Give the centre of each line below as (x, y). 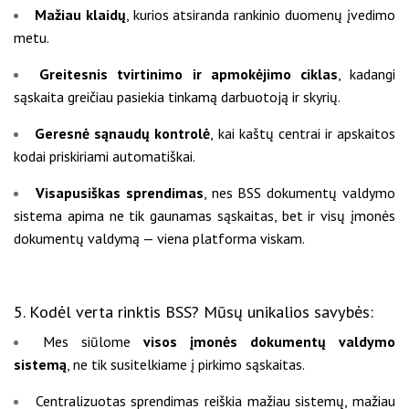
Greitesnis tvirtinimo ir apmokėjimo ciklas (189, 73)
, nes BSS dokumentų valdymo (299, 192)
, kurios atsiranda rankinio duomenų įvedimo (261, 14)
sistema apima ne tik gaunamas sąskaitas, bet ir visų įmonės (204, 215)
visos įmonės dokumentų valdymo (269, 342)
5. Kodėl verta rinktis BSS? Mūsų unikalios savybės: (194, 311)
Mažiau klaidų (80, 14)
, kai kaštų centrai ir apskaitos (303, 133)
